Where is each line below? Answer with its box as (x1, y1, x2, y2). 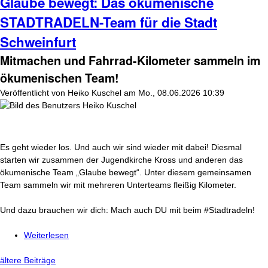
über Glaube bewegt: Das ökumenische (69, 230, 218, 240)
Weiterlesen (24, 230, 69, 240)
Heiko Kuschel (68, 88, 121, 98)
